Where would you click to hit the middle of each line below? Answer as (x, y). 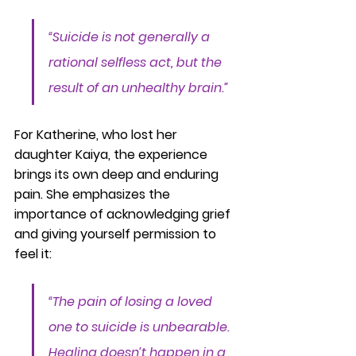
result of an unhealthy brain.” (138, 88)
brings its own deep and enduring (118, 174)
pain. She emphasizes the (94, 194)
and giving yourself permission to (117, 234)
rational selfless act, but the (137, 62)
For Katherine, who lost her (97, 135)
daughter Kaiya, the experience (112, 155)
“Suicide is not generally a (131, 37)
